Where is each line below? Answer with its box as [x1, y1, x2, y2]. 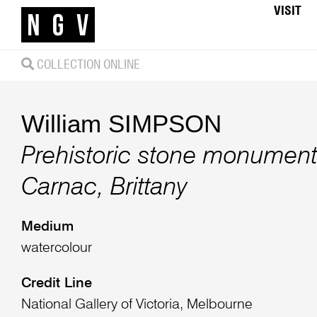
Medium [21, 220, 74, 235]
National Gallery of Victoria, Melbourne [21, 298, 253, 313]
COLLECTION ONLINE [33, 58, 140, 71]
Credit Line [21, 277, 92, 292]
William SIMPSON [21, 109, 221, 137]
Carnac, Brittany [21, 175, 188, 201]
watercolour [21, 241, 92, 256]
